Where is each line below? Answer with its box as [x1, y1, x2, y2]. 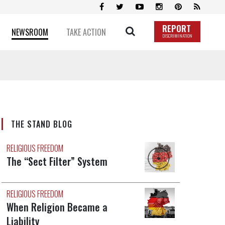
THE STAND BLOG [11, 118, 72, 131]
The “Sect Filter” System [6, 154, 107, 169]
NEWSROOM [11, 26, 48, 38]
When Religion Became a [6, 199, 107, 215]
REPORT [162, 22, 191, 35]
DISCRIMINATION [162, 32, 192, 40]
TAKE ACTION [66, 26, 106, 38]
